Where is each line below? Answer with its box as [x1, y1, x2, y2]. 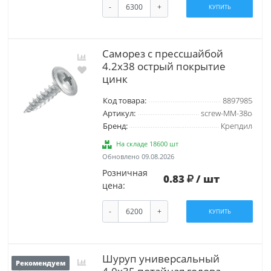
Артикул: [102, 108, 135, 119]
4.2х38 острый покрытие [102, 59, 226, 74]
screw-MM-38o [200, 108, 252, 119]
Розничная [102, 167, 148, 179]
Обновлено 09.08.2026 [102, 152, 174, 162]
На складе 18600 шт [116, 139, 179, 149]
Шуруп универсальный [102, 251, 220, 266]
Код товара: [102, 96, 146, 106]
